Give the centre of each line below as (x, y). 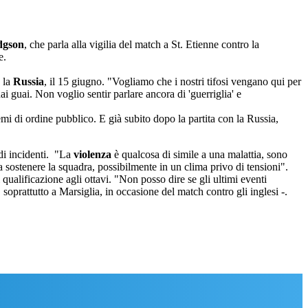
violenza (92, 155)
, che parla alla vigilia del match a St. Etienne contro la (142, 45)
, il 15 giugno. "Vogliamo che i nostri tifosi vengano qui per (173, 82)
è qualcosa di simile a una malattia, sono (199, 155)
